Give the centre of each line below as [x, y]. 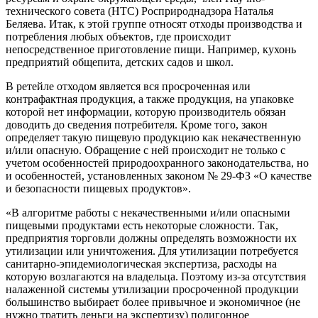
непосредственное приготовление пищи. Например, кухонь [151, 50]
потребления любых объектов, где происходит [118, 37]
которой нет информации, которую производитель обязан [146, 112]
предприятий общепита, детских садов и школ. [120, 62]
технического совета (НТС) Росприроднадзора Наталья [139, 11]
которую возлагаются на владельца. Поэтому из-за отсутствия [156, 277]
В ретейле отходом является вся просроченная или [128, 87]
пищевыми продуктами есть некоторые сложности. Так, [142, 226]
